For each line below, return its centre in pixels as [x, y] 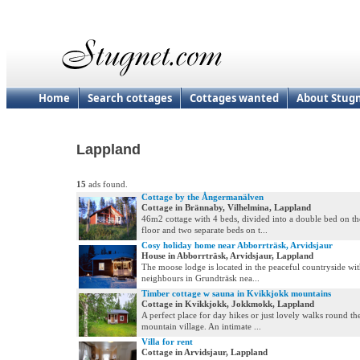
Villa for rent [167, 342]
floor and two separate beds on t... [205, 230]
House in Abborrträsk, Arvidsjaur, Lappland [227, 256]
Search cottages [130, 98]
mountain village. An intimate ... [201, 326]
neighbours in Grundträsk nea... [200, 278]
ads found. [107, 184]
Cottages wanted [234, 98]
